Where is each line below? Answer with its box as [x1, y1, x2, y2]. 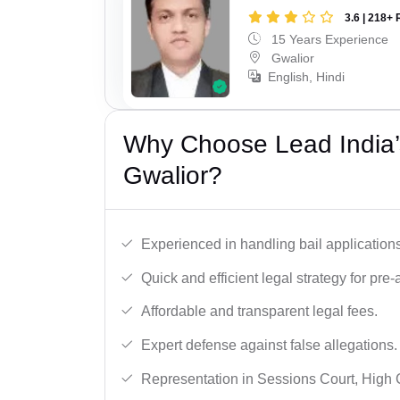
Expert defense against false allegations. [141, 337, 397, 354]
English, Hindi [268, 69, 346, 84]
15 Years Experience [268, 31, 389, 46]
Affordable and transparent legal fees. [141, 304, 378, 320]
